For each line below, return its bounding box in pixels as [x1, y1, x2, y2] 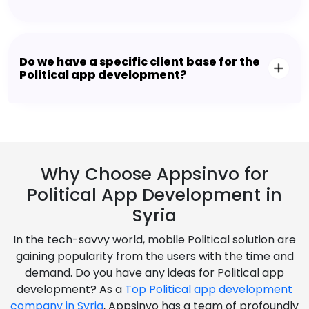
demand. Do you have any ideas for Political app [25, 265, 284, 281]
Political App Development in [27, 183, 282, 208]
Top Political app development [125, 281, 292, 298]
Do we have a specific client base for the [19, 54, 260, 70]
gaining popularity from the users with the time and [15, 248, 294, 265]
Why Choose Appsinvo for [41, 162, 268, 187]
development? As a [17, 281, 125, 298]
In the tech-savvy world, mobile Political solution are [13, 232, 296, 248]
